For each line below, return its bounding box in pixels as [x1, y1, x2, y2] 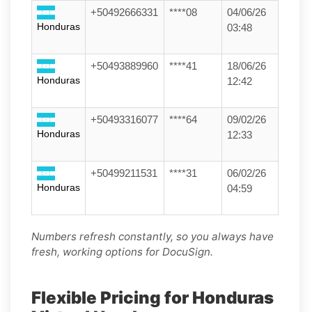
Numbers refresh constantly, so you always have [31, 229, 274, 243]
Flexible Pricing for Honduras [31, 287, 274, 308]
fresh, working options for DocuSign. [31, 244, 213, 258]
